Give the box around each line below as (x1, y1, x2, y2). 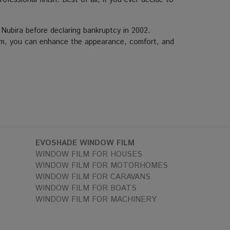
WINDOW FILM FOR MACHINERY (35, 194, 157, 205)
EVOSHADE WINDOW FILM (35, 138, 135, 148)
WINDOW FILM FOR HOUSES (35, 149, 142, 160)
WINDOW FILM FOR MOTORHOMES (35, 160, 168, 171)
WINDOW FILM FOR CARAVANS (35, 171, 150, 182)
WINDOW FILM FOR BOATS (35, 183, 137, 194)
